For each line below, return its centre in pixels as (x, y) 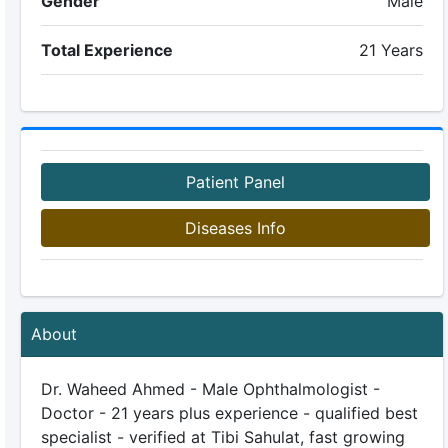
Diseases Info (235, 228)
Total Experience (106, 50)
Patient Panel (235, 182)
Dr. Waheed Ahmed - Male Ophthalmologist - (210, 389)
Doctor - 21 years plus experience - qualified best (229, 413)
